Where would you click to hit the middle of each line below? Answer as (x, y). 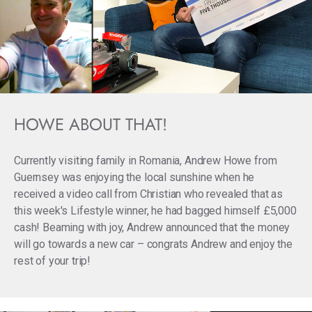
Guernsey (37, 177)
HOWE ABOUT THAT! (91, 124)
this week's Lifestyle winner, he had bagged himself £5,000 (155, 211)
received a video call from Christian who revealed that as (148, 194)
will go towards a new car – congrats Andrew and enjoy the (153, 244)
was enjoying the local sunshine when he (157, 177)
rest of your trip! (53, 261)
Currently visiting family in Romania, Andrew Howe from (146, 161)
